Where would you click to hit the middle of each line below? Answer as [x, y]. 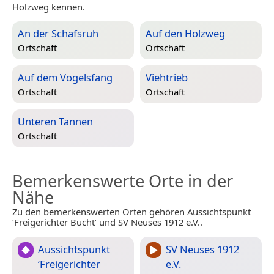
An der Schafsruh [58, 34]
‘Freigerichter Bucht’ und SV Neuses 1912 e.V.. [107, 222]
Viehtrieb [167, 78]
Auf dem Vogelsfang [65, 78]
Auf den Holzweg [185, 34]
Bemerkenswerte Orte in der [123, 181]
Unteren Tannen [55, 122]
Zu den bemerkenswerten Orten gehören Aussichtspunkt [131, 212]
